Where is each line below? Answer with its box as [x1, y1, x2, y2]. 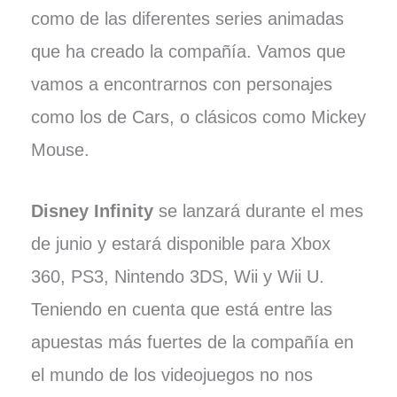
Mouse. [30, 140, 90, 160]
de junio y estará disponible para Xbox [30, 234, 331, 254]
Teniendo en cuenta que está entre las [30, 300, 332, 320]
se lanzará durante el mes [152, 201, 363, 222]
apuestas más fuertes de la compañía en [30, 332, 354, 353]
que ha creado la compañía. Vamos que [30, 42, 346, 62]
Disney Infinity [30, 201, 153, 222]
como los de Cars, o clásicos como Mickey [30, 107, 366, 128]
